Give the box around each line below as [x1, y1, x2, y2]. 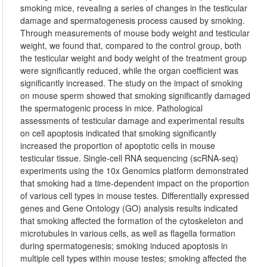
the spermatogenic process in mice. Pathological [20, 102, 203, 114]
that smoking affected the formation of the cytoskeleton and [20, 215, 244, 226]
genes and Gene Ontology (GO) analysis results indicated [20, 202, 238, 214]
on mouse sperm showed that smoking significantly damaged [20, 89, 251, 101]
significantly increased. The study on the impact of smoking [20, 77, 243, 89]
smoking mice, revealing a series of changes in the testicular [20, 2, 248, 14]
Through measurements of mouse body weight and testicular [20, 27, 250, 39]
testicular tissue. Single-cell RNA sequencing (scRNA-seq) [20, 152, 239, 164]
